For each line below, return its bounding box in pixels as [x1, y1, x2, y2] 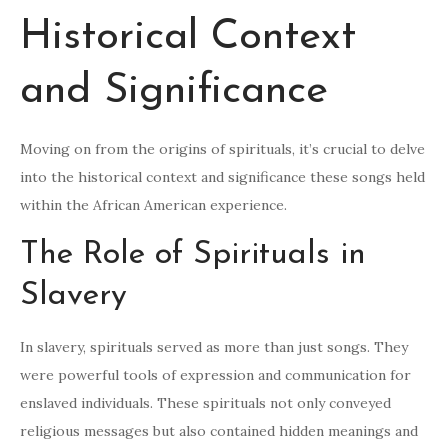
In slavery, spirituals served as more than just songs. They [20, 338, 408, 357]
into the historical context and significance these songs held [20, 168, 425, 187]
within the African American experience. [20, 196, 287, 215]
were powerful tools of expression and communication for [20, 366, 411, 385]
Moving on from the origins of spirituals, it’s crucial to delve [20, 140, 425, 159]
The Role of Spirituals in [20, 239, 366, 272]
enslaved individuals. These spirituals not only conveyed [20, 394, 391, 413]
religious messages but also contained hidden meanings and [20, 422, 418, 441]
